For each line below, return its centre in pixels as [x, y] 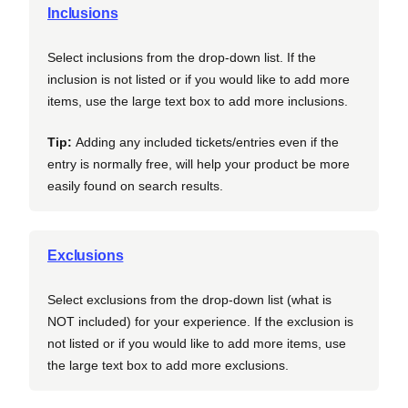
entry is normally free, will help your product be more [199, 163]
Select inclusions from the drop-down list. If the [182, 57]
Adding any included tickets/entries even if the [207, 142]
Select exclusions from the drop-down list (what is [189, 299]
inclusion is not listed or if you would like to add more [199, 79]
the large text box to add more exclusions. [168, 365]
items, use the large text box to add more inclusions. [198, 101]
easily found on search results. [135, 185]
